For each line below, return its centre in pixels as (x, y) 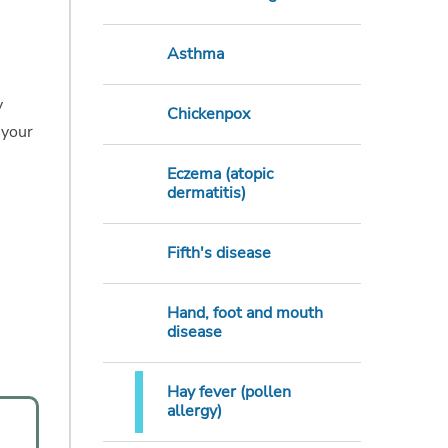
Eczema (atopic (219, 174)
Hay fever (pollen (228, 392)
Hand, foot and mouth (244, 313)
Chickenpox (208, 114)
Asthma (195, 54)
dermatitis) (206, 193)
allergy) (194, 411)
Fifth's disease (218, 253)
